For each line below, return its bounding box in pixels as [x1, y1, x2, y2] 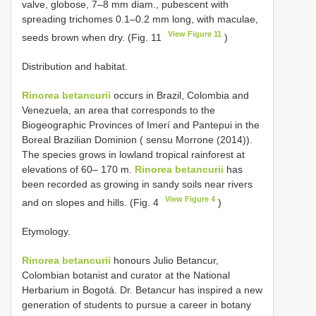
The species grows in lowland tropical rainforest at [22, 148, 245, 160]
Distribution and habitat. [22, 60, 128, 72]
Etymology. [22, 225, 71, 237]
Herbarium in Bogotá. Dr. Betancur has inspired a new [22, 284, 262, 296]
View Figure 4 [165, 194, 216, 203]
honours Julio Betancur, [111, 254, 219, 266]
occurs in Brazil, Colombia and [111, 89, 249, 101]
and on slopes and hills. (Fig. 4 [22, 196, 162, 208]
